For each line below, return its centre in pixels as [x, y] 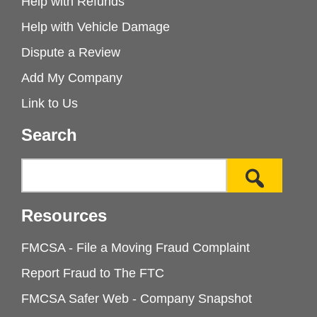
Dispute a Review [71, 53]
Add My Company [72, 78]
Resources [64, 216]
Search [49, 135]
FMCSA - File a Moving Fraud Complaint [136, 248]
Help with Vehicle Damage [96, 27]
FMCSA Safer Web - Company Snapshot [137, 299]
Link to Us [50, 104]
